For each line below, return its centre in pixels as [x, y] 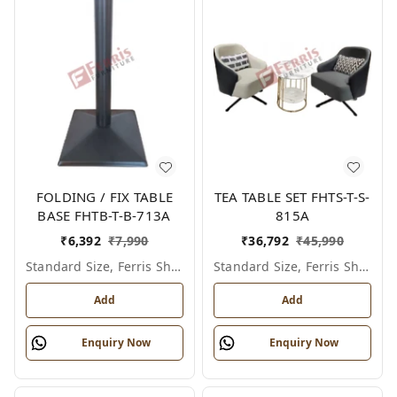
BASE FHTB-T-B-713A [105, 216]
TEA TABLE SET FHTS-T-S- [292, 197]
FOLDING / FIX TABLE [105, 197]
